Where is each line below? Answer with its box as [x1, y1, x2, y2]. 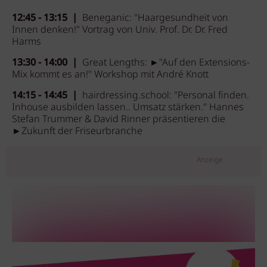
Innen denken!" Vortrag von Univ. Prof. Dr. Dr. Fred [12, 23, 228, 38]
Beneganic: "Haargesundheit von [82, 11, 228, 26]
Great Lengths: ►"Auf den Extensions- [82, 55, 250, 70]
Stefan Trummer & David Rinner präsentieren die [12, 112, 225, 127]
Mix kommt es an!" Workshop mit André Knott [12, 67, 209, 82]
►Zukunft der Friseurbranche [12, 124, 147, 139]
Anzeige [197, 154, 223, 166]
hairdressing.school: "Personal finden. [82, 88, 249, 103]
